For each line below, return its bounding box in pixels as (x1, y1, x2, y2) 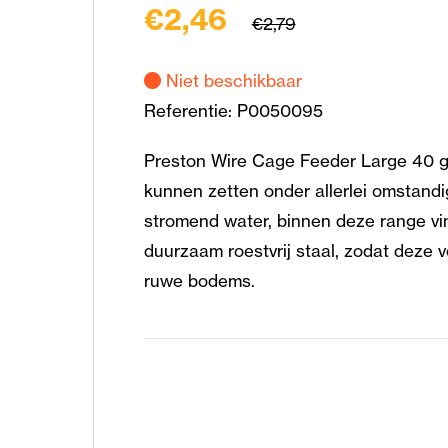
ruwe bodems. (143, 269, 255, 291)
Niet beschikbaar (160, 69, 302, 91)
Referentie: (143, 99, 237, 121)
